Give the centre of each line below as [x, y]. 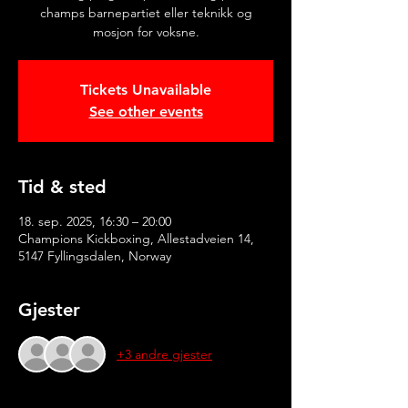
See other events [146, 112]
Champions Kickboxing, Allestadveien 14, [136, 239]
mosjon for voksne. [146, 32]
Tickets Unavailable [146, 90]
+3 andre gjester [164, 354]
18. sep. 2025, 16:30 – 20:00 [95, 221]
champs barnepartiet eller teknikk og [146, 13]
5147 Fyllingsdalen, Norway [95, 256]
